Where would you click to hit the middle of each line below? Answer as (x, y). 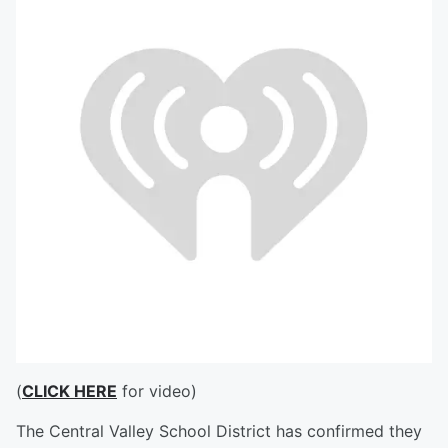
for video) (157, 391)
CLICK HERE (69, 391)
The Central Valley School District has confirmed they (219, 431)
